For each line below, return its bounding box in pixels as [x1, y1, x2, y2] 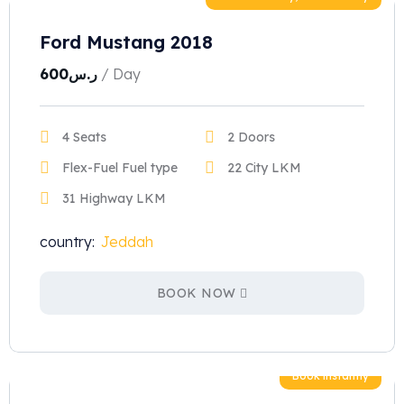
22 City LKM [227, 160, 301, 176]
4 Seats [62, 129, 106, 145]
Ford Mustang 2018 [40, 31, 213, 53]
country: [40, 233, 95, 251]
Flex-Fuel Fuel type [62, 160, 178, 176]
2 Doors [227, 129, 275, 145]
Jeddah [101, 233, 153, 251]
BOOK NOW [156, 285, 236, 301]
